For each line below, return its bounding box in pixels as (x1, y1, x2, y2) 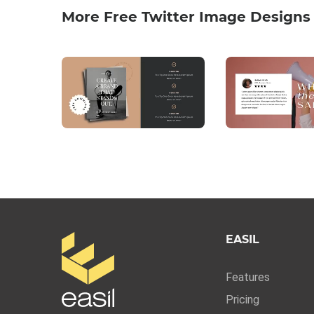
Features (225, 271, 270, 285)
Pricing (225, 293, 259, 307)
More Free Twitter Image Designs (62, 8, 310, 25)
